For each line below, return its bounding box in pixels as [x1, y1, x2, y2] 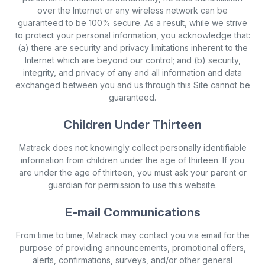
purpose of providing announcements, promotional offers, [19, 243, 246, 253]
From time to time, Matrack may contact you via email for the [15, 230, 250, 241]
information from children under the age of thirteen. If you [21, 155, 244, 166]
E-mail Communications [64, 205, 201, 220]
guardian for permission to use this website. [48, 180, 217, 190]
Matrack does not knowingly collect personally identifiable [18, 143, 247, 153]
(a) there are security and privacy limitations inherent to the [17, 43, 248, 53]
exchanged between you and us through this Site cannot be [15, 80, 250, 91]
